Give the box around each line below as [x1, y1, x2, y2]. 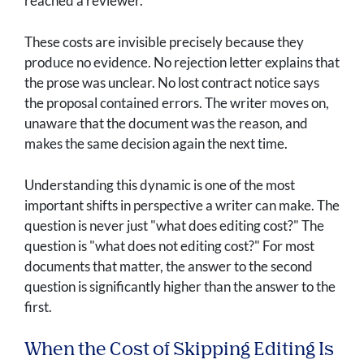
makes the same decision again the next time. [24, 135, 288, 153]
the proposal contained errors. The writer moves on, [24, 94, 329, 112]
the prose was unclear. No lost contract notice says [24, 74, 319, 92]
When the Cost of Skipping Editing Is [24, 341, 334, 360]
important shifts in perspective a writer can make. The [24, 197, 340, 214]
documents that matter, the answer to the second [24, 258, 313, 275]
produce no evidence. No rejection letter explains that [24, 54, 340, 71]
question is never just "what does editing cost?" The [24, 217, 324, 235]
